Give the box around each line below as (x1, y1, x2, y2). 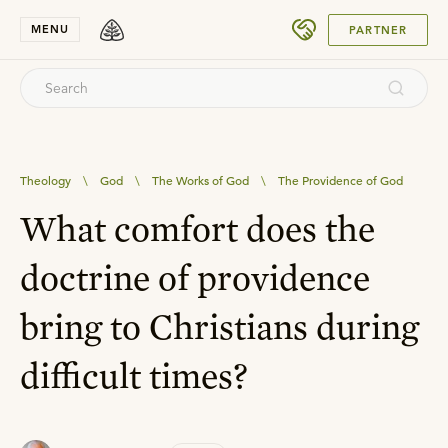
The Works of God (152, 172, 249, 188)
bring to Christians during (20, 304, 419, 348)
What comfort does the (20, 206, 375, 250)
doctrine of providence (20, 255, 370, 299)
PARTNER (349, 22, 407, 37)
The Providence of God (278, 172, 403, 188)
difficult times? (20, 353, 248, 397)
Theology (20, 172, 71, 188)
